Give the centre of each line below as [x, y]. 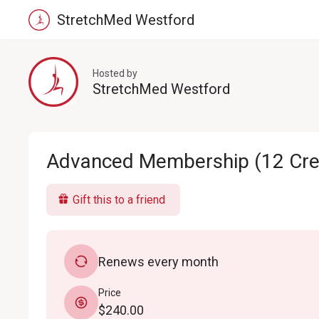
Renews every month [158, 261]
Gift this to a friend [119, 200]
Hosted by [115, 73]
